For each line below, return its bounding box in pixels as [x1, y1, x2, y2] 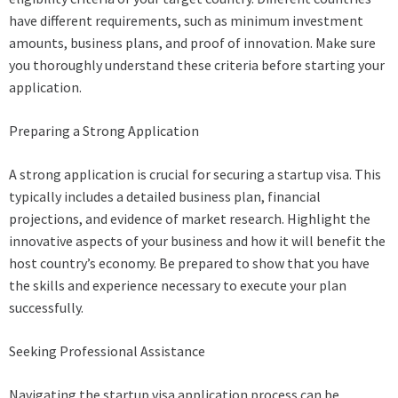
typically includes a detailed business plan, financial [9, 187, 321, 206]
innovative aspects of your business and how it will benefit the [9, 232, 386, 251]
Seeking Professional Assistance [9, 342, 205, 361]
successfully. [9, 298, 84, 317]
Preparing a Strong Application [9, 122, 199, 140]
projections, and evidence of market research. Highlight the [9, 210, 370, 228]
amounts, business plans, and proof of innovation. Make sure [9, 34, 376, 52]
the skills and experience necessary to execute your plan [9, 276, 346, 295]
